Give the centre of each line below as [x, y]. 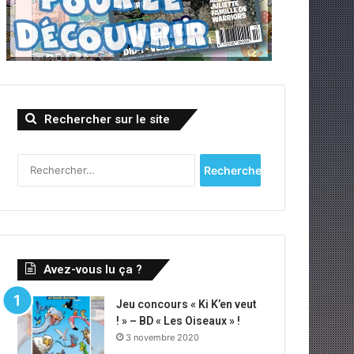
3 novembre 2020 [163, 337]
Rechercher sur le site [107, 119]
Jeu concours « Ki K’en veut [187, 304]
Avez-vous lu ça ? [93, 269]
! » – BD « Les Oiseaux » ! [179, 321]
